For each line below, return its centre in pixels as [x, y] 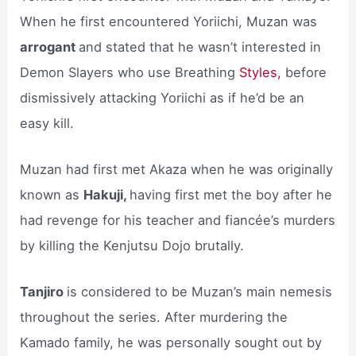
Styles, [263, 72]
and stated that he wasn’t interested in [200, 46]
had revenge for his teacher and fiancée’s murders [178, 221]
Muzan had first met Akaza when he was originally [177, 170]
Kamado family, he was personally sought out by [171, 343]
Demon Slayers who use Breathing [130, 72]
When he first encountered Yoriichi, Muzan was [169, 21]
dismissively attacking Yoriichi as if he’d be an [163, 97]
